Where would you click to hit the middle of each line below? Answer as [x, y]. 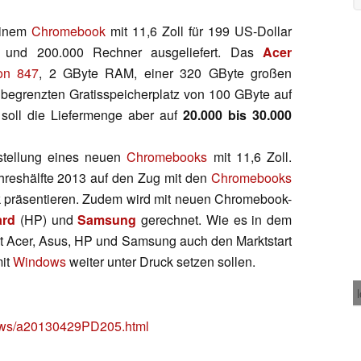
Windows [39, 261]
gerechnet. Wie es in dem [214, 219]
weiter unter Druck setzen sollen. [161, 261]
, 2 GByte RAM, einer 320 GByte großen [166, 73]
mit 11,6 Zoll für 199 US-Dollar [199, 31]
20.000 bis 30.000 [237, 114]
